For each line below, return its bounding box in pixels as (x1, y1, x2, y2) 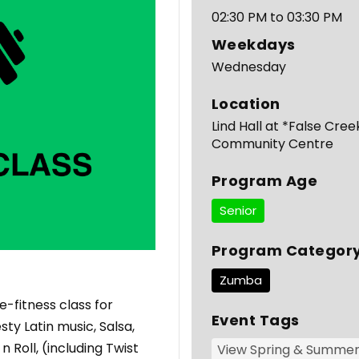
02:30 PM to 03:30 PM (211, 7, 342, 26)
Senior (219, 201, 256, 219)
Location (211, 93, 280, 114)
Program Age (211, 170, 318, 191)
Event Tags (211, 309, 300, 330)
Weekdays (211, 34, 296, 54)
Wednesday (211, 57, 286, 76)
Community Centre (211, 134, 333, 153)
